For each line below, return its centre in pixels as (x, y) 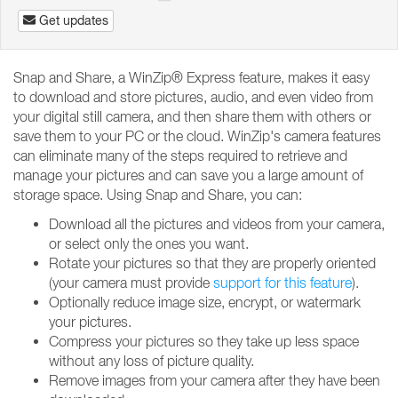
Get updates (74, 20)
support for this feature (283, 283)
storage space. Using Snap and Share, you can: (158, 195)
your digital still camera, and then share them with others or (192, 116)
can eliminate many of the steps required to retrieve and (180, 155)
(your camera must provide (131, 283)
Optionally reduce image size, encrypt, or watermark (205, 302)
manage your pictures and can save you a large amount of (188, 175)
